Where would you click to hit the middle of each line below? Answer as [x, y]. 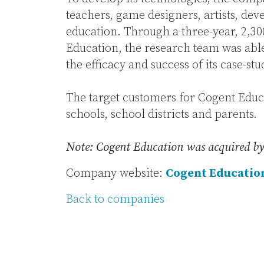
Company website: [116, 174]
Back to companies [115, 199]
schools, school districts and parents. [161, 115]
